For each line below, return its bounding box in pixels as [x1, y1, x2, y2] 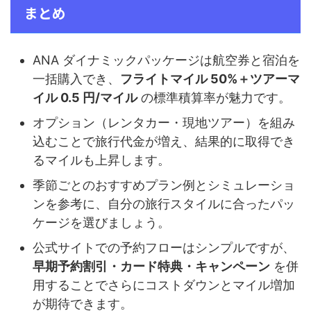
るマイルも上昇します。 [33, 152, 170, 167]
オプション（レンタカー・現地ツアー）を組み [33, 115, 295, 130]
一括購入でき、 [33, 71, 120, 86]
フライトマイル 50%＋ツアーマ [120, 71, 300, 86]
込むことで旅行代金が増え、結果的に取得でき [33, 133, 295, 149]
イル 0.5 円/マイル [33, 90, 137, 105]
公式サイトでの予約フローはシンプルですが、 [33, 239, 295, 255]
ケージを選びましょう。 [33, 215, 170, 230]
